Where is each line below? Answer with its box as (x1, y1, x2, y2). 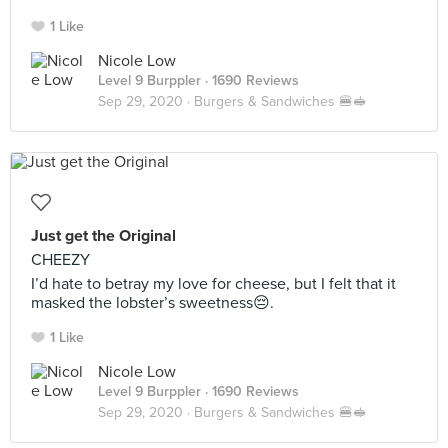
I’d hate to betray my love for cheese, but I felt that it (31, 274, 396, 294)
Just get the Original (31, 226, 176, 246)
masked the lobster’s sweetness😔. (31, 293, 274, 313)
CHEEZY (31, 250, 90, 270)
